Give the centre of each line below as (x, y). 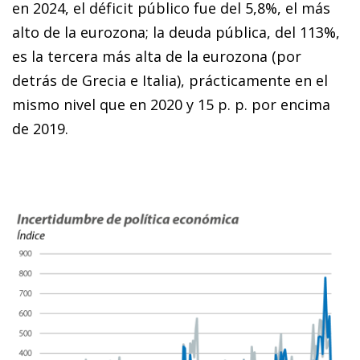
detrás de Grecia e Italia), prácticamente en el (170, 80)
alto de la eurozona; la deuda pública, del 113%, (176, 32)
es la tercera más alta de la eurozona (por (157, 56)
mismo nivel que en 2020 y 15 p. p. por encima (171, 104)
